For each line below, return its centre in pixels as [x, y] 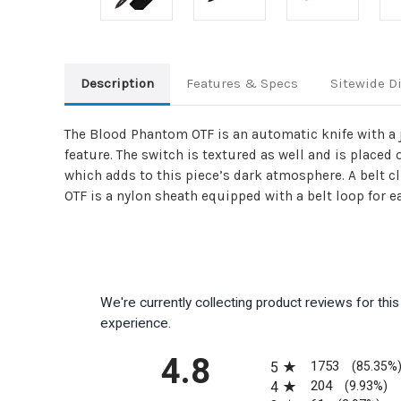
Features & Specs [242, 83]
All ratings [301, 353]
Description [117, 83]
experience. [136, 323]
